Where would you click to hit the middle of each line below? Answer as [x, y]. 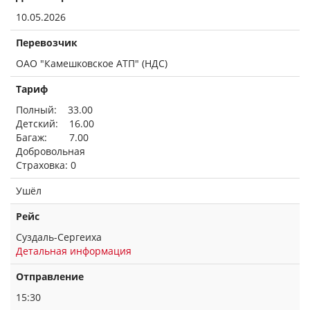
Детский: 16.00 [55, 124]
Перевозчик [47, 43]
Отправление [50, 276]
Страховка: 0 [46, 165]
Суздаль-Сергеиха [59, 237]
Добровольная [51, 151]
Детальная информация [74, 251]
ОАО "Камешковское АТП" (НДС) [92, 63]
